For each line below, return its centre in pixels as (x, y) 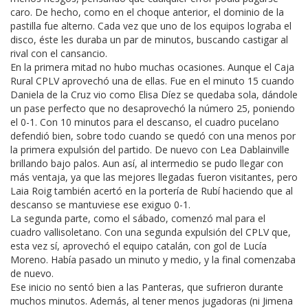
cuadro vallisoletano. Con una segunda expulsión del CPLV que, (151, 232)
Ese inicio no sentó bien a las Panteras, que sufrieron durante (147, 287)
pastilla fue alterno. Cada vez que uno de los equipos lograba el (151, 25)
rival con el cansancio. (59, 53)
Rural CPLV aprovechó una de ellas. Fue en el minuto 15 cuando (152, 80)
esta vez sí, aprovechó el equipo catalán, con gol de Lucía (139, 245)
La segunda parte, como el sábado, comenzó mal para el (138, 218)
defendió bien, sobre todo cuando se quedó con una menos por (153, 135)
